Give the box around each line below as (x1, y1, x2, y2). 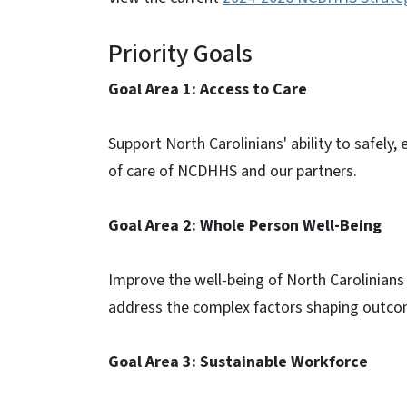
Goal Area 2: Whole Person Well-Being (108, 214, 385, 237)
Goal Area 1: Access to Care (108, 78, 307, 101)
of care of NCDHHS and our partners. (108, 160, 361, 183)
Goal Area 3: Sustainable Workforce (108, 351, 372, 373)
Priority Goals (108, 35, 253, 72)
